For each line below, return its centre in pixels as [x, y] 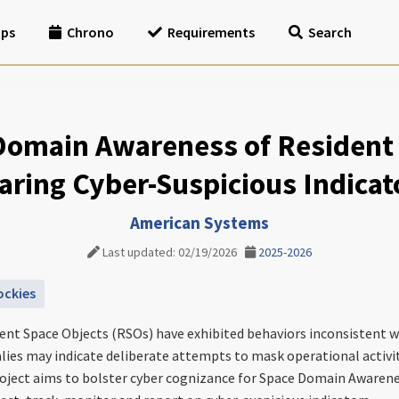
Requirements [211, 32]
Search [330, 32]
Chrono [90, 32]
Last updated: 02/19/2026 [172, 252]
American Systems [199, 223]
